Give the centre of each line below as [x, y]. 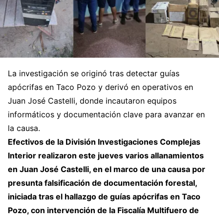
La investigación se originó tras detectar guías [94, 73]
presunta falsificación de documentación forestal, [102, 183]
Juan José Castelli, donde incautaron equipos [92, 101]
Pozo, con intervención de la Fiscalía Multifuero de [103, 210]
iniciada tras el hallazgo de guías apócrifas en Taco [104, 197]
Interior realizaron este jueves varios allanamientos [106, 155]
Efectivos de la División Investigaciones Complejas [104, 142]
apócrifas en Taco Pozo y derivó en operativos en [100, 87]
